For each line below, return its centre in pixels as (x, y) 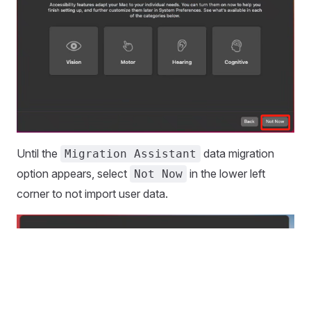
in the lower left (226, 174)
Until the (39, 154)
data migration (237, 154)
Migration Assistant (131, 154)
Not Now (158, 174)
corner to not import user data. (92, 194)
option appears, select (73, 174)
